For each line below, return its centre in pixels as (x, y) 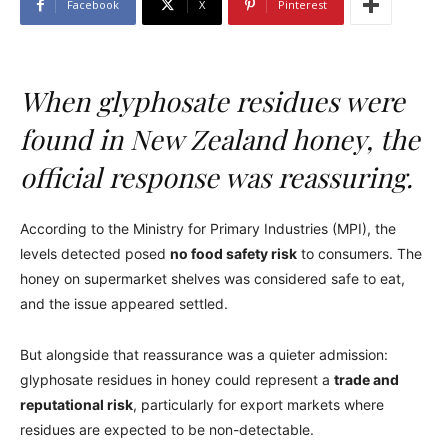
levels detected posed (95, 253)
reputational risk (76, 404)
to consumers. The (359, 253)
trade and (366, 379)
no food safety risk (233, 253)
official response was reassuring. (216, 176)
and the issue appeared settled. (124, 303)
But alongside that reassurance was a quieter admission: (204, 354)
